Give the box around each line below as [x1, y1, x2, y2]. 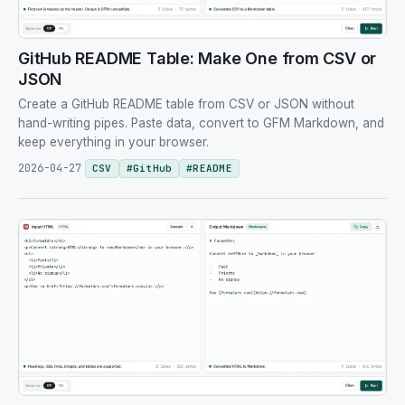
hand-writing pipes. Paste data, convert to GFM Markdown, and [18, 115, 384, 130]
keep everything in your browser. [18, 134, 209, 149]
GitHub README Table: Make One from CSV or [18, 48, 377, 68]
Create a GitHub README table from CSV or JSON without [18, 96, 354, 111]
